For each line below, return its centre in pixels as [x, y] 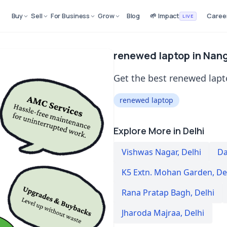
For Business [70, 16]
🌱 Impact [165, 16]
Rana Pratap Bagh [156, 193]
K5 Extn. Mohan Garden [167, 172]
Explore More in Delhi [159, 131]
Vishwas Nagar [149, 152]
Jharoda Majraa [151, 213]
